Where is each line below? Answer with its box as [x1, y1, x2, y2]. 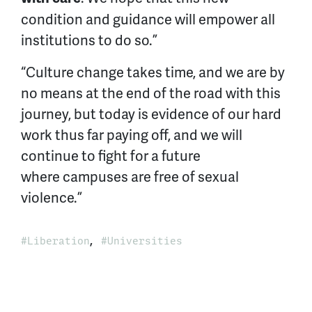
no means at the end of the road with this [21, 84, 281, 102]
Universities [107, 234, 182, 247]
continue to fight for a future [21, 146, 201, 165]
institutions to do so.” [21, 31, 160, 49]
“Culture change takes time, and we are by [21, 63, 285, 81]
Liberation [27, 234, 90, 247]
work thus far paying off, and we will [21, 125, 242, 144]
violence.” [21, 188, 82, 207]
